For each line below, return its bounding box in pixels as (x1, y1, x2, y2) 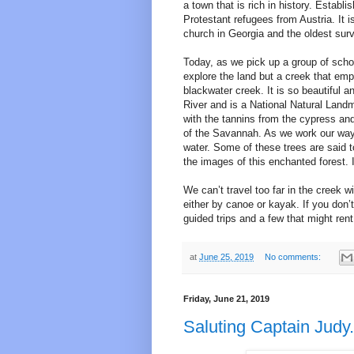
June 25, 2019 (199, 251, 254, 262)
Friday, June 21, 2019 (183, 294, 269, 304)
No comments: (264, 251, 323, 262)
